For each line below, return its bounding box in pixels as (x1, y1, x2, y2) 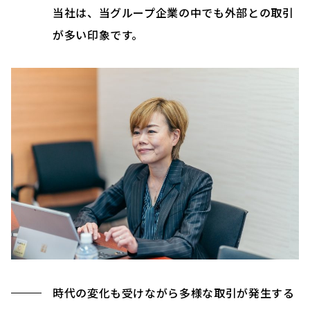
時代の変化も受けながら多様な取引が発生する (53, 284, 295, 301)
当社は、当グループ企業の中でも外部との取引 (53, 3, 294, 21)
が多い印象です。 (53, 26, 144, 43)
